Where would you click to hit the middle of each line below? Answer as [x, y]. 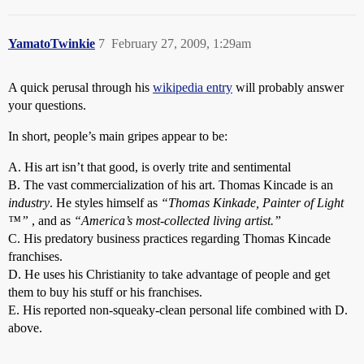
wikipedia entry [193, 87]
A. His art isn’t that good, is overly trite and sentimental [149, 167]
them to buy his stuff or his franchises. [105, 292]
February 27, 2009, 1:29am [181, 43]
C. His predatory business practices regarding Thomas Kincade [169, 238]
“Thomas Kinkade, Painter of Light [252, 203]
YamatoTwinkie [52, 43]
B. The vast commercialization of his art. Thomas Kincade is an [171, 185]
